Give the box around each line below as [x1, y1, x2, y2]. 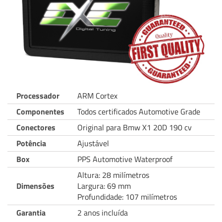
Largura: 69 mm [77, 179, 131, 192]
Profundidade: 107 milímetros [77, 190, 177, 203]
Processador [16, 89, 59, 102]
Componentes [16, 105, 64, 117]
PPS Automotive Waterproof [77, 153, 172, 165]
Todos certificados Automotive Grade [77, 105, 200, 117]
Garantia [16, 206, 46, 219]
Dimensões [16, 179, 55, 192]
